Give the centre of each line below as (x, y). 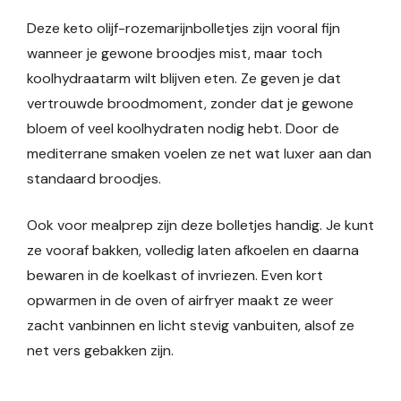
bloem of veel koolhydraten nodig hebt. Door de (183, 128)
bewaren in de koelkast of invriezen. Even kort (175, 275)
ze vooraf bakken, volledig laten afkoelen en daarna (193, 250)
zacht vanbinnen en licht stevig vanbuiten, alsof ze (191, 325)
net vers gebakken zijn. (100, 350)
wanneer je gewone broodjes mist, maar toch (175, 53)
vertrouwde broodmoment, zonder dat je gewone (190, 103)
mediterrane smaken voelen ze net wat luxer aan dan (199, 154)
